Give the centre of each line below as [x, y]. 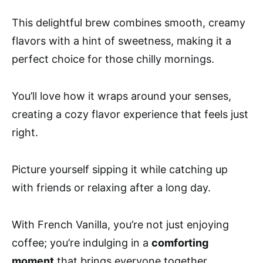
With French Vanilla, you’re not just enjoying [120, 224]
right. [25, 132]
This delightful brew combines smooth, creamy [129, 22]
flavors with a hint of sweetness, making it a [122, 41]
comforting [180, 242]
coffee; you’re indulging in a [82, 242]
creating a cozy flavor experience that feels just [130, 114]
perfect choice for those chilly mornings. [113, 59]
